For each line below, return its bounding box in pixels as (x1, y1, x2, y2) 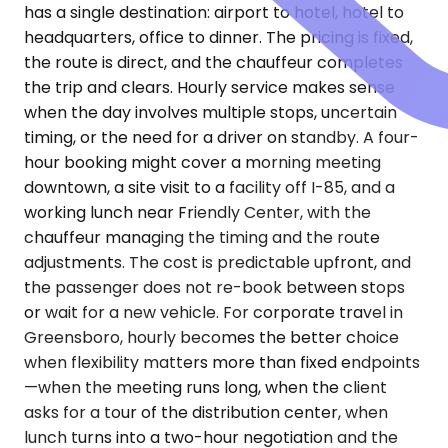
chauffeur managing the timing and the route (24, 226, 380, 250)
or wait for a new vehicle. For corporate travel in (24, 301, 403, 325)
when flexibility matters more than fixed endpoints (24, 351, 420, 375)
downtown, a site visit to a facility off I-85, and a (24, 176, 395, 200)
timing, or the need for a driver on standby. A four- (24, 126, 419, 150)
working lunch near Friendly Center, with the (24, 201, 371, 225)
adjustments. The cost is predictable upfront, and (24, 251, 411, 275)
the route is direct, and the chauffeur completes (24, 51, 403, 75)
